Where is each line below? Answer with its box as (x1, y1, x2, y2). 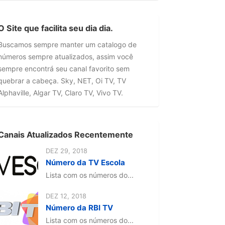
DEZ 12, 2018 (46, 191, 86, 200)
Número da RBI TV (46, 202, 113, 212)
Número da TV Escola (46, 157, 125, 167)
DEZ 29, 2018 (46, 146, 87, 155)
